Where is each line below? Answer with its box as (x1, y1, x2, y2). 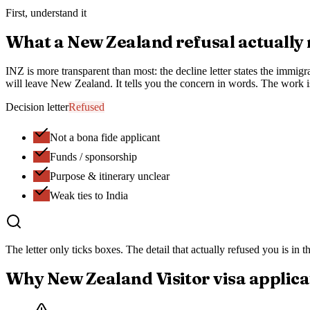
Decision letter (6, 101, 69, 113)
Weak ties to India (50, 190, 128, 202)
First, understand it (6, 7, 86, 19)
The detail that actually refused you (126, 244, 279, 256)
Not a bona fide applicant (50, 131, 160, 144)
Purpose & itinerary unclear (50, 170, 170, 183)
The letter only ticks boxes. (6, 244, 123, 256)
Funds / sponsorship (50, 151, 137, 163)
